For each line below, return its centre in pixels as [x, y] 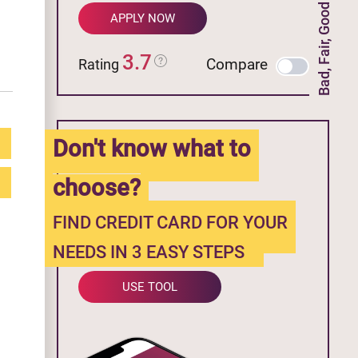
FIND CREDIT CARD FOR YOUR [170, 222]
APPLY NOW [143, 18]
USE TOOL [150, 286]
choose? [97, 187]
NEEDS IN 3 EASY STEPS [149, 252]
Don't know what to [152, 148]
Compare [237, 64]
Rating [100, 64]
